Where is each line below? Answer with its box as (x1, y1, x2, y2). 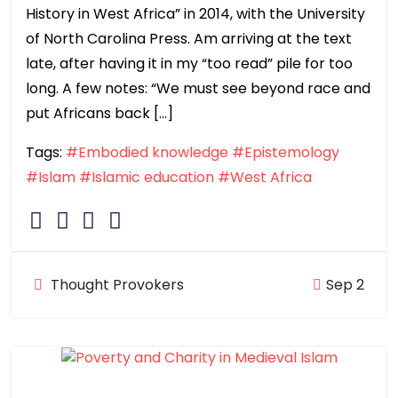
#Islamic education (79, 167, 214, 188)
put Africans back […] (26, 103, 173, 124)
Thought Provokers (47, 275, 184, 296)
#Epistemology (232, 142, 339, 163)
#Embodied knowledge (66, 142, 228, 163)
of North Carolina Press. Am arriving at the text (26, 28, 352, 50)
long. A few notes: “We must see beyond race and (26, 78, 370, 99)
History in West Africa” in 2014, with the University (26, 4, 365, 25)
